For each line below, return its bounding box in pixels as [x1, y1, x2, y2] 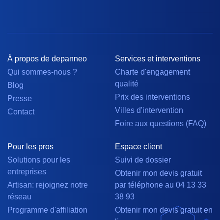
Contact [7, 108, 34, 116]
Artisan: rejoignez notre [7, 181, 88, 190]
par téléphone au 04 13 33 [115, 181, 206, 190]
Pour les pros [7, 142, 54, 151]
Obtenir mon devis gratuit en [115, 206, 213, 215]
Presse [7, 94, 32, 103]
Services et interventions [115, 55, 200, 63]
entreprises [7, 167, 46, 176]
